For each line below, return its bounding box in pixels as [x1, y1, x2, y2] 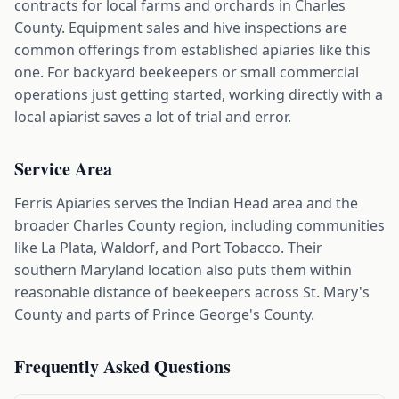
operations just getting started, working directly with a [14, 85, 383, 104]
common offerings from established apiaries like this [14, 40, 370, 60]
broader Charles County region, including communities [14, 216, 385, 235]
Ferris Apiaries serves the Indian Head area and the [14, 193, 358, 213]
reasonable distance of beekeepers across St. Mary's [14, 282, 370, 302]
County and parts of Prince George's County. [14, 305, 314, 324]
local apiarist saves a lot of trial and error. [14, 107, 291, 126]
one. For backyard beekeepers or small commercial [14, 62, 359, 82]
